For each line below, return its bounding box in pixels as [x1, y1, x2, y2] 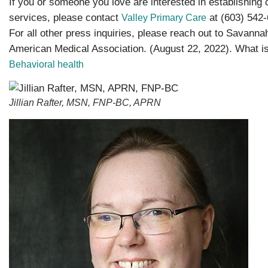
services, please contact [9, 11, 121, 23]
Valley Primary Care [121, 12, 206, 23]
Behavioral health [9, 59, 84, 69]
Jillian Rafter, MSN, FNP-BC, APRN [9, 98, 161, 108]
